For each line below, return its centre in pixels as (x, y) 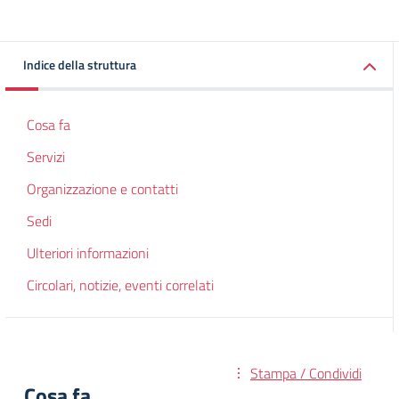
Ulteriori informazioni (88, 253)
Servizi (46, 157)
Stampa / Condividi (306, 373)
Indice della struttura (80, 65)
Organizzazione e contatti (102, 189)
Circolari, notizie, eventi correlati (120, 285)
